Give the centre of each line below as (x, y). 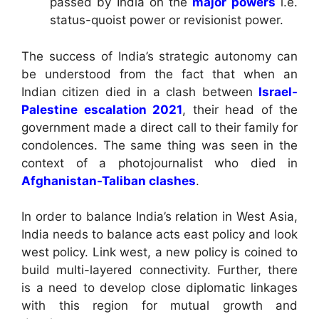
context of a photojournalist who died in (159, 163)
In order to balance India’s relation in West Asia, (159, 217)
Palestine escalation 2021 (102, 109)
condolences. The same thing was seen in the (159, 145)
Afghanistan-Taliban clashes (109, 181)
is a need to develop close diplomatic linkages (159, 288)
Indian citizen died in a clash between (140, 91)
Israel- (278, 91)
